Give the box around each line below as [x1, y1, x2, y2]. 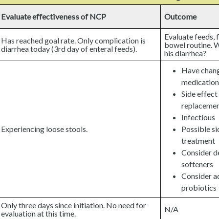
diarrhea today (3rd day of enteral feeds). [1, 44, 137, 53]
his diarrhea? [164, 48, 207, 58]
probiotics [181, 182, 217, 192]
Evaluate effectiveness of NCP [1, 11, 107, 21]
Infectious [181, 112, 215, 122]
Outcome [164, 11, 197, 21]
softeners [181, 159, 213, 169]
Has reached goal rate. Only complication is [1, 35, 146, 45]
